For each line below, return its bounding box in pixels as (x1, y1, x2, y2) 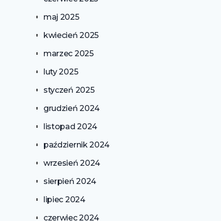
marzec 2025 (43, 49, 94, 59)
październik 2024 (43, 140, 110, 150)
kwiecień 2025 (43, 31, 99, 40)
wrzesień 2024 (43, 158, 101, 168)
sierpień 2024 (43, 177, 97, 186)
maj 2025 (43, 12, 79, 22)
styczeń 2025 (43, 85, 95, 95)
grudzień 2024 (43, 104, 100, 113)
